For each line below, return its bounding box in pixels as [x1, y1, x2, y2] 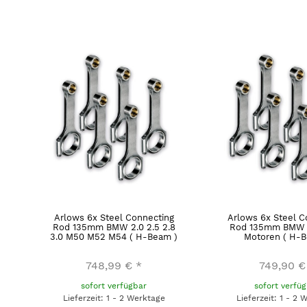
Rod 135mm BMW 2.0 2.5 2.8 [52, 221, 175, 232]
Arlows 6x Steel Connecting [53, 212, 174, 223]
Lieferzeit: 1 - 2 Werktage [62, 293, 165, 303]
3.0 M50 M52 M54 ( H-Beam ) [50, 231, 178, 242]
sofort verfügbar [81, 280, 147, 291]
